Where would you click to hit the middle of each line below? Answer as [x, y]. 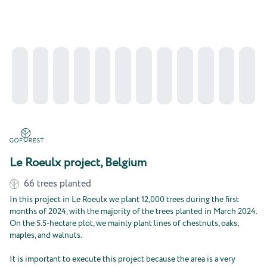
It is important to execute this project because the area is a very [122, 259]
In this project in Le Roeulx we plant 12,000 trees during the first [124, 200]
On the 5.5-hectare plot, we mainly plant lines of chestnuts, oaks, [124, 223]
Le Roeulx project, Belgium [78, 163]
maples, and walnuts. [46, 235]
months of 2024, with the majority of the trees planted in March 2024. [133, 212]
